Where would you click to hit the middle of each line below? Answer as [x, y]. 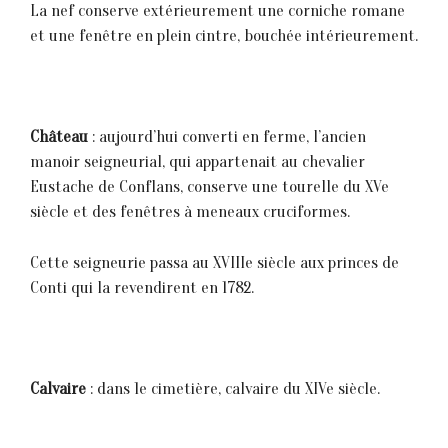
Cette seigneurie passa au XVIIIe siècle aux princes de [214, 262]
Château [59, 137]
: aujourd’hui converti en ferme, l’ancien [227, 137]
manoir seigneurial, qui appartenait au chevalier [197, 162]
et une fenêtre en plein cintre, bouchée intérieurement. [224, 36]
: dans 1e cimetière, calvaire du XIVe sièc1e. [233, 388]
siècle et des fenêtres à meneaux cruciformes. [190, 212]
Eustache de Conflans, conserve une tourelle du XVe [209, 187]
